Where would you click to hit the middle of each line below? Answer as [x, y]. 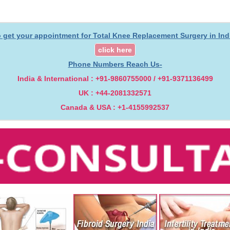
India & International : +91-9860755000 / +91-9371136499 [115, 78]
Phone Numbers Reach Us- [115, 64]
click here [115, 50]
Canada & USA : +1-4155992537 [115, 107]
